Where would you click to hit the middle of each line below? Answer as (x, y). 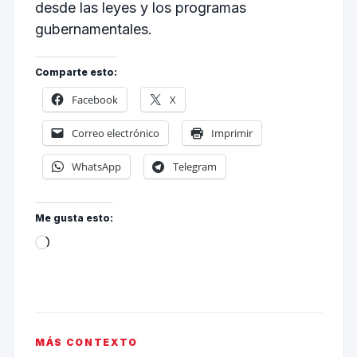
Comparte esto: (76, 72)
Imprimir (231, 133)
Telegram (194, 166)
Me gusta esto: (74, 218)
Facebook (94, 99)
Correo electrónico (115, 133)
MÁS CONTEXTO (86, 342)
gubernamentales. (93, 29)
